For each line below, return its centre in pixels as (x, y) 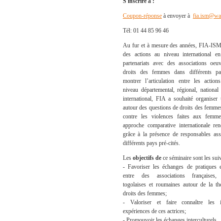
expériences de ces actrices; (154, 211)
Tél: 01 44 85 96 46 (146, 31)
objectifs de (148, 158)
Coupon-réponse (142, 16)
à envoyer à (177, 16)
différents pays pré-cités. (151, 143)
